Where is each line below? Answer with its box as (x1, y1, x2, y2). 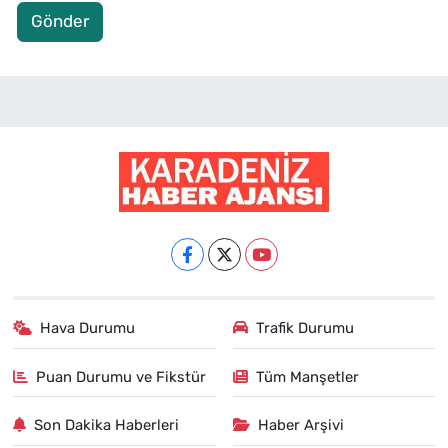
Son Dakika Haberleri (34, 416, 180, 435)
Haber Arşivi (258, 416, 344, 435)
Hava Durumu (40, 319, 136, 338)
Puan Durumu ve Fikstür (36, 367, 207, 386)
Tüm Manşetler (256, 367, 359, 386)
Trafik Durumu (256, 319, 354, 338)
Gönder (30, 11, 89, 32)
